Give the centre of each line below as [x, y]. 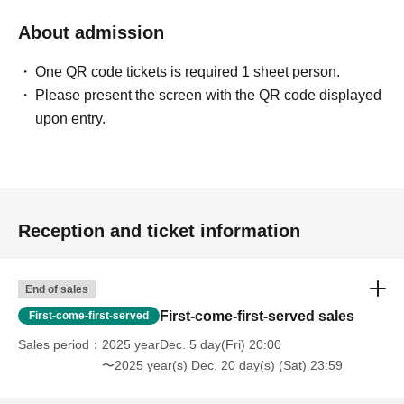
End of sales [57, 289]
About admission [91, 32]
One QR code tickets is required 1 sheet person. [188, 72]
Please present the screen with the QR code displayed [209, 95]
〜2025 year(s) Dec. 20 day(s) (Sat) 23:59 [222, 365]
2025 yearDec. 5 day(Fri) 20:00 [192, 344]
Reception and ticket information [159, 231]
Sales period [54, 344]
